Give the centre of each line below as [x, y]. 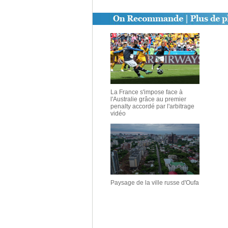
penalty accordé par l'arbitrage [152, 106]
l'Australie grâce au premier [148, 99]
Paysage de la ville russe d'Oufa [155, 183]
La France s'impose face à [147, 92]
